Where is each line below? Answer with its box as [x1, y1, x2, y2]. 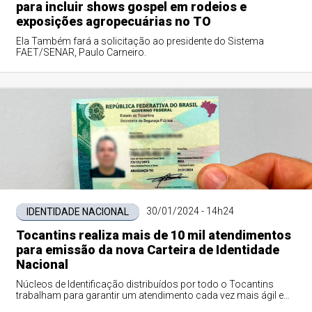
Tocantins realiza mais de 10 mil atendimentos [15, 228, 291, 242]
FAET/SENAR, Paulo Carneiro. [15, 47, 146, 58]
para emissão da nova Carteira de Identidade [15, 242, 279, 257]
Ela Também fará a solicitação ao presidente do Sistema [15, 36, 264, 47]
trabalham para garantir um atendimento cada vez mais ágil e [15, 290, 283, 301]
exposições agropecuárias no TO [15, 14, 211, 29]
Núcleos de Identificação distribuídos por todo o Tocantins [15, 279, 274, 290]
